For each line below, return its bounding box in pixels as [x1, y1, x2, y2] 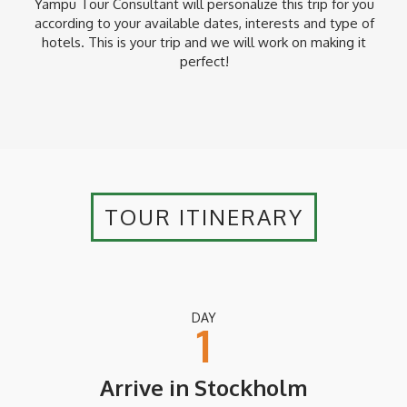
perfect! [179, 53, 229, 71]
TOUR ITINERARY [104, 203, 303, 232]
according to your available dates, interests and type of [34, 15, 374, 33]
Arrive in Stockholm [99, 373, 308, 402]
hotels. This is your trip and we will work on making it [42, 34, 366, 52]
